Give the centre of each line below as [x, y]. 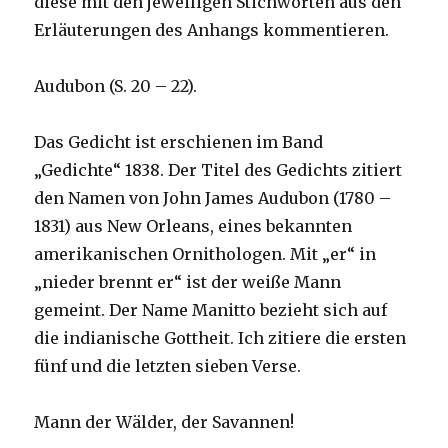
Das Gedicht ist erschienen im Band [179, 142]
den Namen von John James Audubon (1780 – [213, 198]
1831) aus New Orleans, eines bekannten [193, 226]
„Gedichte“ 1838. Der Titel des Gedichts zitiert [218, 170]
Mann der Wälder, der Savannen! [164, 422]
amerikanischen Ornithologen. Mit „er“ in [205, 254]
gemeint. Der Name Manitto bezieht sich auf [211, 310]
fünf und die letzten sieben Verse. [168, 366]
